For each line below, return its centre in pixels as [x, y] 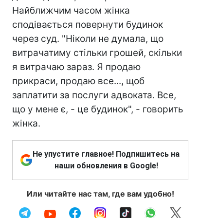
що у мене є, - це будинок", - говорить [98, 109]
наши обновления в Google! [106, 166]
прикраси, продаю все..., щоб [78, 81]
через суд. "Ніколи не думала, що [88, 39]
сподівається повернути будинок [88, 25]
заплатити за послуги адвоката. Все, [94, 95]
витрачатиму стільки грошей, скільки [97, 53]
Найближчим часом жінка [71, 10]
